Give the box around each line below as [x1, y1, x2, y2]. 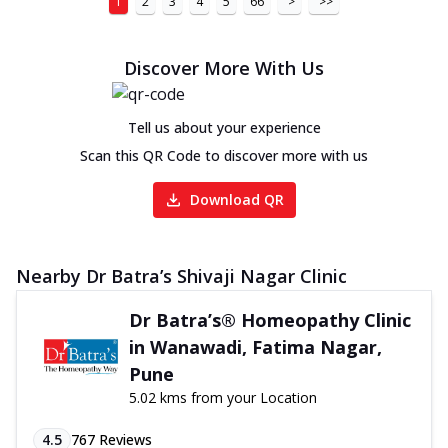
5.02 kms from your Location [128, 387, 317, 407]
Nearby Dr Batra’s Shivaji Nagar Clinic [16, 263, 347, 288]
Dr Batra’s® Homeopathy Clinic [128, 307, 411, 332]
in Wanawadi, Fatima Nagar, [128, 334, 382, 359]
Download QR [189, 189, 284, 209]
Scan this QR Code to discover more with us [80, 145, 368, 165]
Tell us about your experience [127, 117, 321, 137]
